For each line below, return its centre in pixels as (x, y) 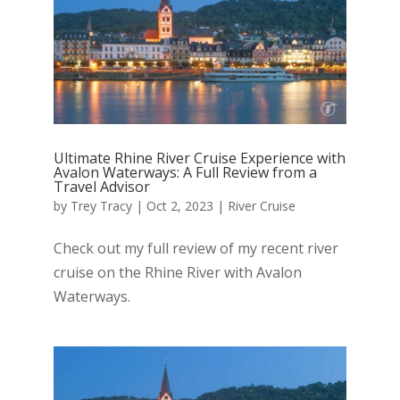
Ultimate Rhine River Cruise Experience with (199, 158)
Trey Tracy (101, 205)
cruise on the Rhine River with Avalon (177, 272)
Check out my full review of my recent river (196, 248)
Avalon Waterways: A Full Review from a (185, 172)
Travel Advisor (101, 186)
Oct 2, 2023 (179, 205)
